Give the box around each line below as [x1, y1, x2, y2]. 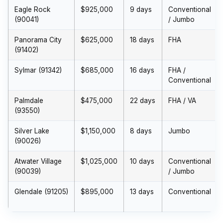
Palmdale [14, 97, 43, 105]
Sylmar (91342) [14, 66, 62, 74]
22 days [130, 97, 155, 105]
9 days [130, 5, 152, 13]
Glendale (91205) [14, 188, 68, 196]
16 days [130, 66, 154, 74]
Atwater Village [14, 157, 62, 165]
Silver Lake [14, 127, 49, 135]
